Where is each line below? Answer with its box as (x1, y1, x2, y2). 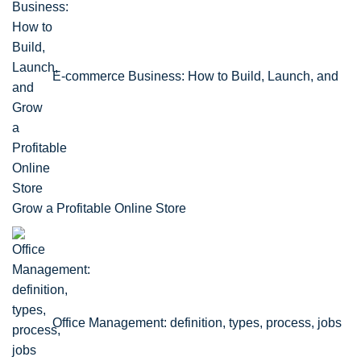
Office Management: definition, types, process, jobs (52, 316, 342, 330)
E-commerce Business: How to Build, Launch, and (52, 69, 338, 84)
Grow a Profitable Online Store (12, 201, 186, 216)
